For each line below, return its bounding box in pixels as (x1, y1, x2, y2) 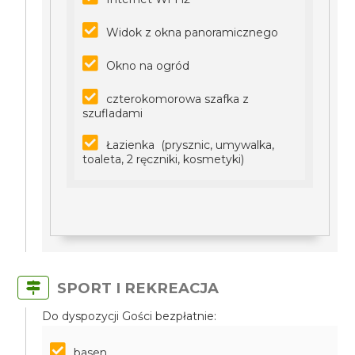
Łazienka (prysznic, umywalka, (106, 138, 275, 152)
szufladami (82, 106, 143, 120)
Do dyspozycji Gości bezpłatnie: (42, 309, 217, 323)
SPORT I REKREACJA (57, 279, 219, 297)
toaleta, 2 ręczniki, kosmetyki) (82, 152, 245, 166)
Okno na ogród (106, 59, 190, 73)
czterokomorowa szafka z (106, 92, 250, 106)
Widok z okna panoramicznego (106, 25, 279, 40)
